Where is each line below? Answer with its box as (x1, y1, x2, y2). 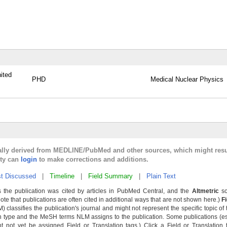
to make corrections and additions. (37, 156, 148, 163)
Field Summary (88, 172, 133, 180)
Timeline (50, 172, 74, 180)
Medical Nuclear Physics (150, 75, 223, 83)
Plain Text (146, 172, 176, 180)
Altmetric (192, 187, 219, 195)
